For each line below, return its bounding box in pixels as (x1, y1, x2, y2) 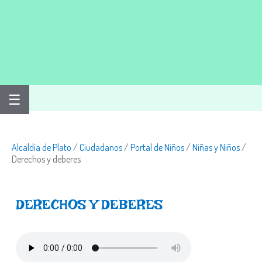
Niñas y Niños (192, 142, 240, 154)
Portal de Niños (130, 142, 184, 154)
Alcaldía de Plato (12, 142, 71, 154)
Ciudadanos (80, 142, 122, 154)
